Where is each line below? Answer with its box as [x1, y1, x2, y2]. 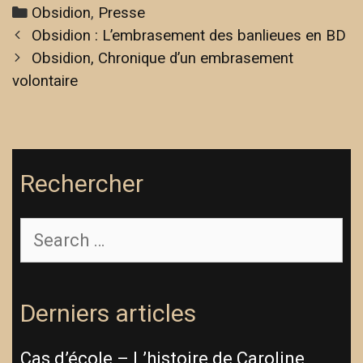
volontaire [12, 71, 78, 90]
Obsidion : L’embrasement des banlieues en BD [32, 26, 347, 45]
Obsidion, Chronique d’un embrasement [32, 49, 294, 67]
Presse [98, 3, 146, 22]
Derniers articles [20, 298, 196, 327]
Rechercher [20, 169, 143, 198]
